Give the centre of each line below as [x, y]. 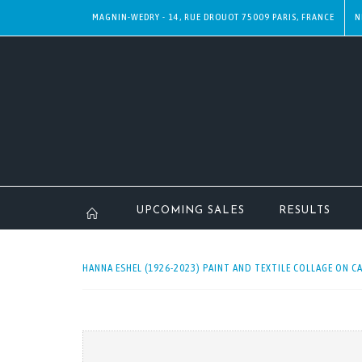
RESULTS [305, 210]
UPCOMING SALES [191, 210]
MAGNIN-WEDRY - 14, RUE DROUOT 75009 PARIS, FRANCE [213, 17]
